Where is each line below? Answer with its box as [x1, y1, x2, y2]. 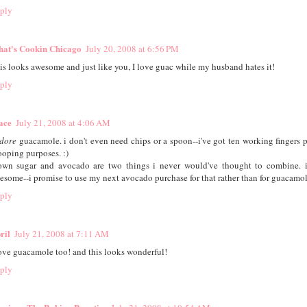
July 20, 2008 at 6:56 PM [85, 42, 179, 56]
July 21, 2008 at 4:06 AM [15, 116, 110, 130]
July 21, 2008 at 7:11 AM [14, 228, 109, 241]
